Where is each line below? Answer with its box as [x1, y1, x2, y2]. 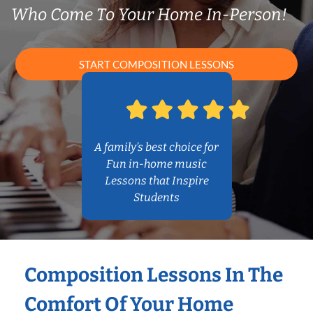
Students [133, 191, 180, 205]
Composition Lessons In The [24, 263, 283, 287]
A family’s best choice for [94, 140, 219, 154]
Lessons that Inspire [104, 174, 209, 188]
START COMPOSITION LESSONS [79, 58, 234, 71]
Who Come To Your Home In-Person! [11, 5, 287, 24]
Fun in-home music [106, 157, 207, 171]
